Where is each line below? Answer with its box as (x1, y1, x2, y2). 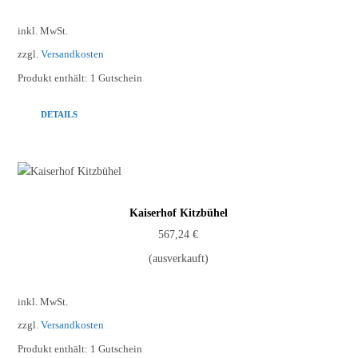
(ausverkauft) (148, 252, 209, 265)
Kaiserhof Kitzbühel (129, 206, 228, 219)
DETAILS (41, 109, 78, 119)
